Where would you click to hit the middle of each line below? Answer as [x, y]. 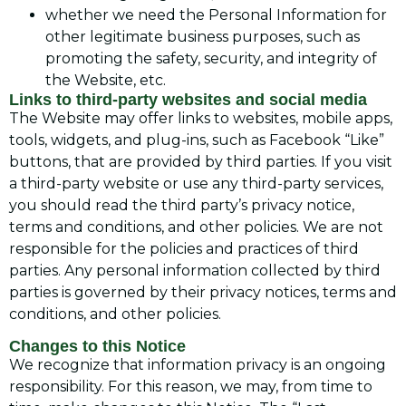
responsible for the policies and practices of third [184, 248]
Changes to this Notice [97, 347]
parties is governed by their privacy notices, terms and [203, 292]
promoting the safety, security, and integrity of [211, 58]
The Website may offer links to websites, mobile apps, [201, 118]
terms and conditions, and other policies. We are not [196, 227]
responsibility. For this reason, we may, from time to [191, 387]
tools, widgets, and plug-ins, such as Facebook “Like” [197, 140]
